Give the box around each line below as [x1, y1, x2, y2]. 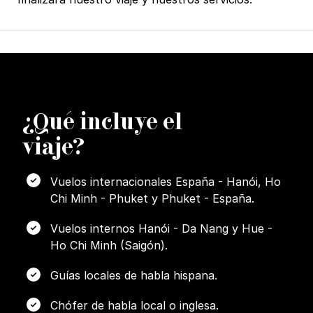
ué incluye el [49, 108, 182, 136]
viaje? [22, 133, 85, 161]
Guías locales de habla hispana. [50, 268, 217, 282]
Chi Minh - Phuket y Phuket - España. [50, 191, 254, 205]
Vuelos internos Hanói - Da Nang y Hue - [50, 221, 272, 235]
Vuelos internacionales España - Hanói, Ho [50, 174, 281, 189]
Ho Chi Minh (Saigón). [50, 238, 168, 252]
